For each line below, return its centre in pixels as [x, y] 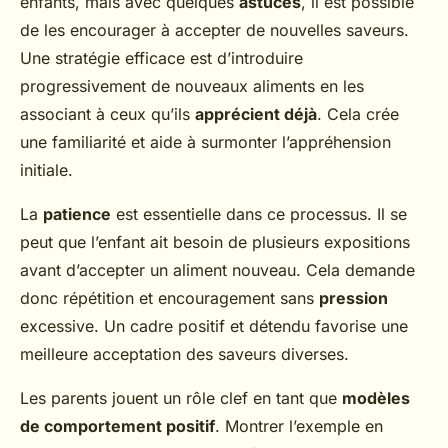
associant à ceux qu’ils [107, 114]
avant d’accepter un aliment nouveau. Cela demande [217, 270]
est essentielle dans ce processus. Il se [259, 214]
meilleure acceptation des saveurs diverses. [184, 354]
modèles [376, 398]
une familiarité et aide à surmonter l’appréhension [205, 142]
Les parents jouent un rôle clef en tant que [181, 398]
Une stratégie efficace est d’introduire [161, 58]
